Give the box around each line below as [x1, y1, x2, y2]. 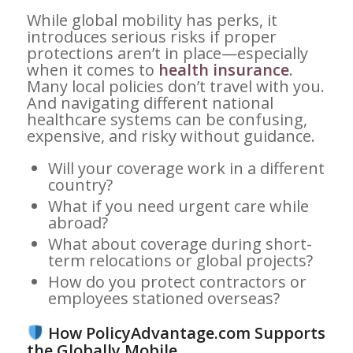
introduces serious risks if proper [26, 25, 277, 47]
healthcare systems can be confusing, [26, 108, 307, 130]
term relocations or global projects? [47, 249, 313, 271]
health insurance [158, 58, 289, 80]
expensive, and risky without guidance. [26, 124, 315, 147]
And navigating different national [26, 91, 273, 113]
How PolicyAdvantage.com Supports [44, 321, 326, 344]
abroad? [47, 211, 108, 233]
